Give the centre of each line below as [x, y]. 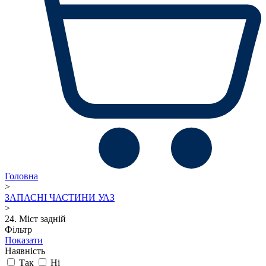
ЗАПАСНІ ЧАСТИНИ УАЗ [60, 197]
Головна [21, 176]
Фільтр [18, 229]
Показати [24, 240]
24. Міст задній [35, 218]
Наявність [25, 251]
